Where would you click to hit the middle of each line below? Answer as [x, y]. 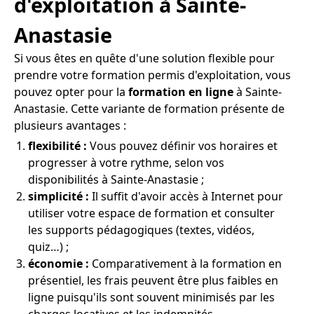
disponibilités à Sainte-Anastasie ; [116, 180]
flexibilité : [57, 146]
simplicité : [59, 197]
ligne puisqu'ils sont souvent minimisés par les [151, 298]
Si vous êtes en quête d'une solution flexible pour [144, 59]
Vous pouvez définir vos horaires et [182, 146]
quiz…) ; [48, 247]
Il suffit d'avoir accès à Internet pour [186, 197]
